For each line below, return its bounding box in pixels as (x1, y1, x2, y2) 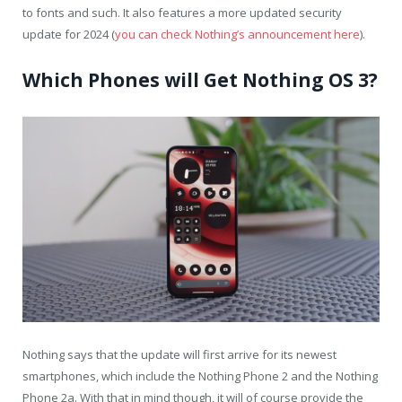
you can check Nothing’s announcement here (115, 26, 360, 43)
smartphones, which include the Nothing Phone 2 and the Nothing (22, 368, 378, 385)
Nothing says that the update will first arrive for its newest (22, 346, 336, 363)
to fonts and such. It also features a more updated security (22, 4, 342, 22)
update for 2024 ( (22, 26, 115, 43)
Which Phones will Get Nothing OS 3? (22, 67, 378, 93)
